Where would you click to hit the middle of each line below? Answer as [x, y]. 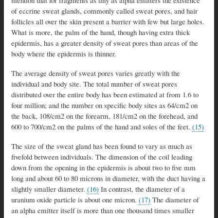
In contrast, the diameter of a [142, 189]
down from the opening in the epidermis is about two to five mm [103, 168]
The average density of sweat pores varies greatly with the [96, 73]
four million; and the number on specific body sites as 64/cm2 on [104, 105]
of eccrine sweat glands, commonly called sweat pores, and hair [104, 11]
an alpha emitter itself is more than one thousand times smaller [103, 210]
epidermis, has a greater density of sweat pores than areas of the [105, 43]
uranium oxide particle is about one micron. [75, 200]
